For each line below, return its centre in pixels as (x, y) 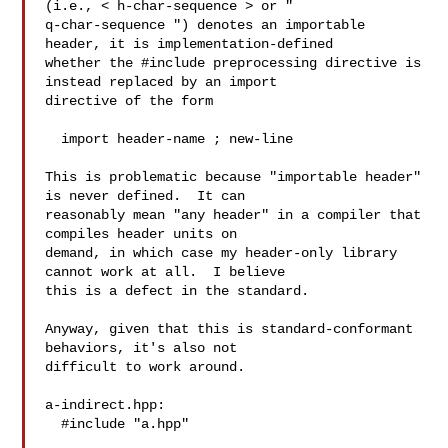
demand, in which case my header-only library (221, 253)
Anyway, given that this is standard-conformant (229, 329)
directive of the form (129, 101)
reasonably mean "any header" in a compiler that (233, 215)
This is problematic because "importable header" (233, 177)
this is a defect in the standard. (177, 291)
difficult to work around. (145, 367)
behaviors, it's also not (141, 348)
